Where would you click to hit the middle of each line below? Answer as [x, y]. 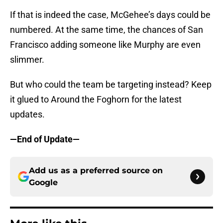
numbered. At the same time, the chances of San [107, 30]
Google [43, 183]
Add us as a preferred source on [96, 171]
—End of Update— [45, 139]
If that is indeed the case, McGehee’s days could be [110, 15]
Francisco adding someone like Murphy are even [105, 45]
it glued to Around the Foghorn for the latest [96, 100]
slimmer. [27, 60]
